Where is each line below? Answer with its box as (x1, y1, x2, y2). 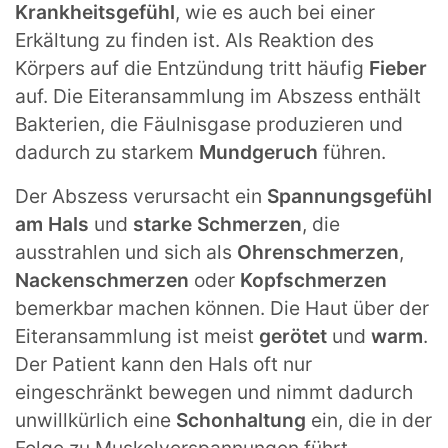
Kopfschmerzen (240, 267, 387, 292)
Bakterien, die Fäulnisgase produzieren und (15, 111, 403, 136)
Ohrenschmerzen (237, 239, 399, 264)
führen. (323, 139, 386, 164)
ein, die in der (311, 407, 432, 432)
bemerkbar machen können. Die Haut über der (15, 295, 429, 320)
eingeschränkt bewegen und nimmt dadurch (15, 379, 413, 404)
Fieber (369, 55, 427, 80)
